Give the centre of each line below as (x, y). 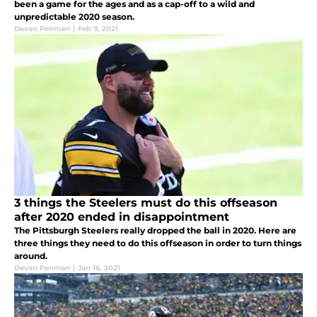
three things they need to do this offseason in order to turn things (158, 243)
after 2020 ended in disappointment (122, 217)
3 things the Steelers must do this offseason (146, 203)
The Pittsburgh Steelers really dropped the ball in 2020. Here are (155, 231)
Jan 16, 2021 (99, 268)
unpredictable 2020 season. (74, 17)
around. (31, 256)
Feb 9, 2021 (98, 29)
